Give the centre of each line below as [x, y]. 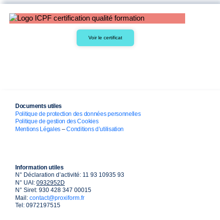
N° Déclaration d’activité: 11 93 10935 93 [70, 175]
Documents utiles [41, 106]
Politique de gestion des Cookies [58, 122]
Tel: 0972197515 [38, 206]
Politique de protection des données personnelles [79, 114]
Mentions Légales [38, 129]
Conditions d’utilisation [95, 129]
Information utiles [40, 167]
